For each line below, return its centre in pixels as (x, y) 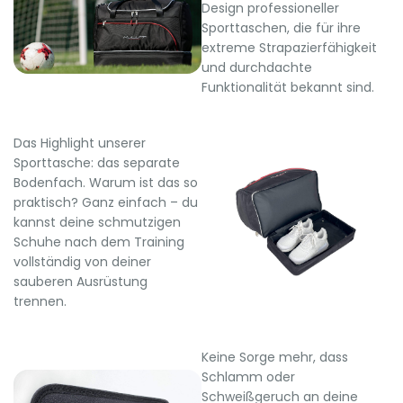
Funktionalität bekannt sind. (288, 87)
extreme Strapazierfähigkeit (289, 47)
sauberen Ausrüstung (81, 281)
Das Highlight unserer (80, 143)
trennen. (40, 301)
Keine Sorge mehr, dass (275, 357)
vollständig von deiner (82, 261)
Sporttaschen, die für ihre (281, 27)
